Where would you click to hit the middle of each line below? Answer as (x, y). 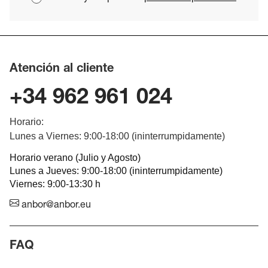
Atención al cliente (62, 69)
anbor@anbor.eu (55, 206)
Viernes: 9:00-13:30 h (55, 184)
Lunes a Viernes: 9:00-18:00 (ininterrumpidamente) (117, 136)
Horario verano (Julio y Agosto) (75, 158)
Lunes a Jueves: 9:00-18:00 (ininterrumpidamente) (116, 171)
